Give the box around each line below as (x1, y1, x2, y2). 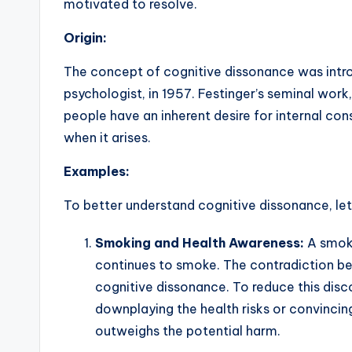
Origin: (64, 30, 107, 46)
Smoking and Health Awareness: (95, 235, 304, 251)
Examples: (64, 163, 130, 180)
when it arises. (64, 130, 151, 146)
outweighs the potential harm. (95, 323, 280, 339)
